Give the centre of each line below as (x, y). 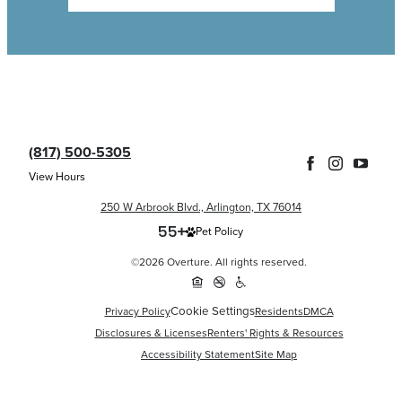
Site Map (276, 354)
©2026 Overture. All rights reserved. (219, 262)
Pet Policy (219, 232)
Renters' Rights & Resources (275, 332)
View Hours (57, 177)
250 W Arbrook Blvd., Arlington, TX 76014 (201, 208)
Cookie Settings (212, 311)
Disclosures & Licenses (151, 332)
